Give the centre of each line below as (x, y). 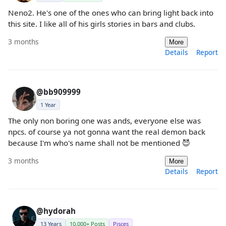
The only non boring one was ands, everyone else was (104, 121)
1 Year (48, 105)
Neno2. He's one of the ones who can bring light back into (111, 12)
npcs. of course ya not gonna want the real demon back (107, 132)
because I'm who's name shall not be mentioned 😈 (99, 143)
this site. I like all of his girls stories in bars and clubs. (102, 23)
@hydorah (56, 211)
